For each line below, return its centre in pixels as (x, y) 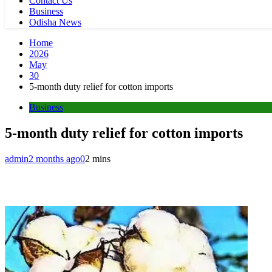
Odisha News (55, 22)
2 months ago (54, 158)
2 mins (98, 158)
